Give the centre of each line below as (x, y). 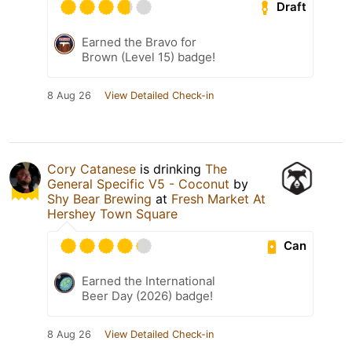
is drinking (170, 169)
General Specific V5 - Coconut (138, 183)
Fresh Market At (218, 198)
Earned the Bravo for (139, 42)
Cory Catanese (92, 169)
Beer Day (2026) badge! (147, 295)
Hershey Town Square (112, 213)
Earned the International (148, 280)
